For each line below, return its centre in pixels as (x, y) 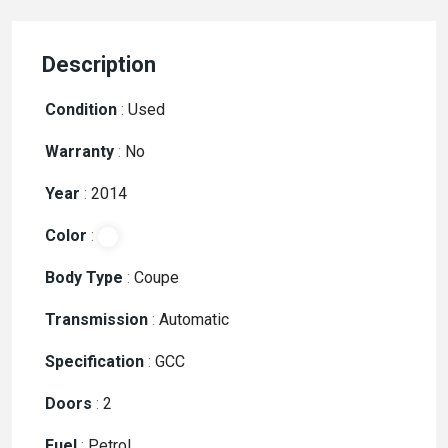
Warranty (79, 151)
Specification (94, 361)
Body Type (84, 277)
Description (99, 64)
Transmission (96, 319)
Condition (81, 109)
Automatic (192, 319)
